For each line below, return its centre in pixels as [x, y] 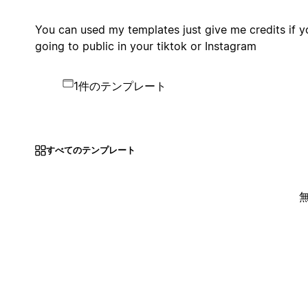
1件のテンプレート [120, 86]
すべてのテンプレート [90, 150]
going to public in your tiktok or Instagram [145, 46]
